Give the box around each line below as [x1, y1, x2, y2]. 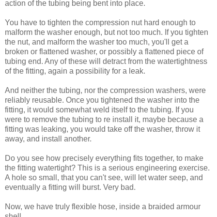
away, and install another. [5, 134, 92, 143]
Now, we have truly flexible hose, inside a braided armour [5, 202, 201, 211]
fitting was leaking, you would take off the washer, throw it [5, 124, 200, 133]
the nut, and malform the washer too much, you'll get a [5, 37, 188, 46]
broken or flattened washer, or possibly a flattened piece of [5, 47, 203, 56]
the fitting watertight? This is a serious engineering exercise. [5, 163, 210, 172]
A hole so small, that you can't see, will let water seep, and [5, 173, 203, 182]
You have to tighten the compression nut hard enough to [5, 18, 196, 27]
